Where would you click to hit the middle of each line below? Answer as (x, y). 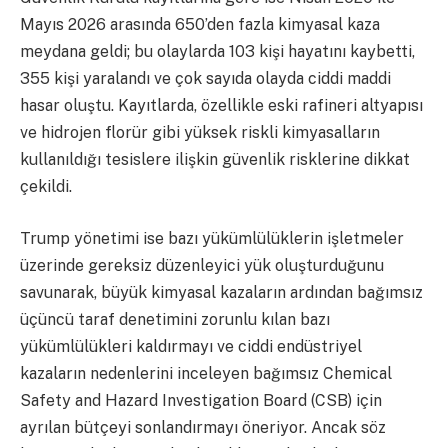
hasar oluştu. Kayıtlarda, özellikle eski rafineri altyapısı (221, 106)
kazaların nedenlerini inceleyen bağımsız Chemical (206, 373)
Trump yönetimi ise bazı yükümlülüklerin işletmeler (212, 238)
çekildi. (46, 187)
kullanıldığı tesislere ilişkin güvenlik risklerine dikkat (215, 160)
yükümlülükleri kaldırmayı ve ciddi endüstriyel (191, 346)
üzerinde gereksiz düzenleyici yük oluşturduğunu (202, 265)
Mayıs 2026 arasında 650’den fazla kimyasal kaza (200, 25)
